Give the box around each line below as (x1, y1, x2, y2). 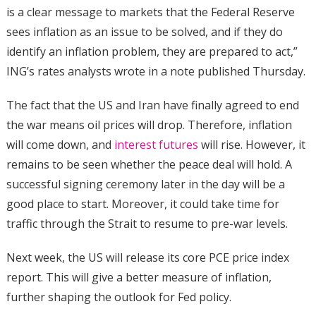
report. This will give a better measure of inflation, (6, 269, 272, 285)
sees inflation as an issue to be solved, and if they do (6, 23, 283, 39)
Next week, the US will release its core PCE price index (6, 249, 289, 265)
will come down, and (6, 136, 114, 152)
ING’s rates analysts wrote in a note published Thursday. (6, 63, 305, 79)
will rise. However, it (197, 136, 305, 152)
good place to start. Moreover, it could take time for (6, 195, 279, 212)
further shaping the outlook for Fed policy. (6, 288, 231, 305)
